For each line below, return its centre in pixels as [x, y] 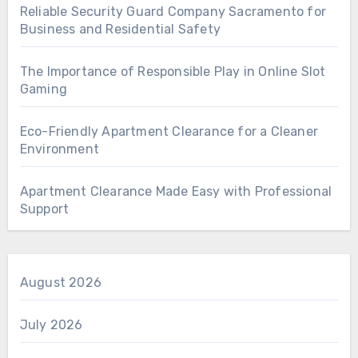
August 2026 [60, 282]
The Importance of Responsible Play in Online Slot [173, 72]
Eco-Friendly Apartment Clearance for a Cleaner [169, 131]
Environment [59, 149]
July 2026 [51, 325]
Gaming [43, 89]
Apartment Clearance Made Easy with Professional [176, 191]
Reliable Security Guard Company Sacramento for [173, 12]
